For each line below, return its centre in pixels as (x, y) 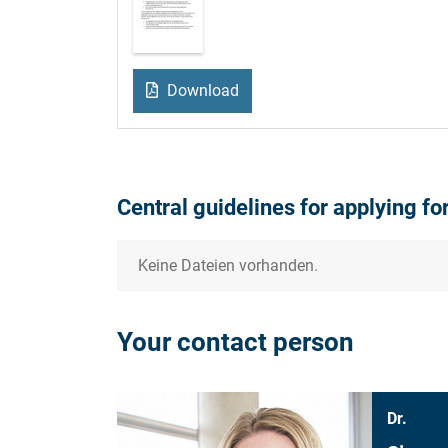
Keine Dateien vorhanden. (228, 266)
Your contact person (235, 342)
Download (200, 91)
